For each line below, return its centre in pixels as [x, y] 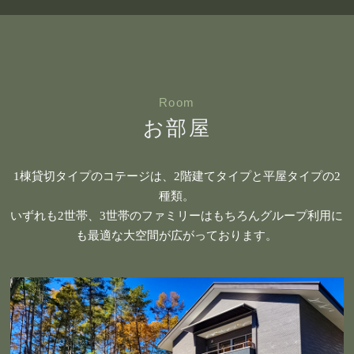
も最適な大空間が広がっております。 [177, 235]
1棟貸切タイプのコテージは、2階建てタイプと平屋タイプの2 [177, 176]
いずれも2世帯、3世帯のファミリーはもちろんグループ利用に [177, 215]
